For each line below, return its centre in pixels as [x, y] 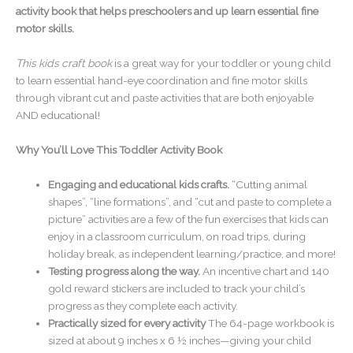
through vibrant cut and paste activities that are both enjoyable [165, 98]
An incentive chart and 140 [265, 271]
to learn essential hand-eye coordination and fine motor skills [162, 81]
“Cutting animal [269, 184]
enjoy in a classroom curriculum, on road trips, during [177, 236]
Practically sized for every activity [127, 323]
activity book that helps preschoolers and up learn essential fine [167, 11]
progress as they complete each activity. [143, 305]
